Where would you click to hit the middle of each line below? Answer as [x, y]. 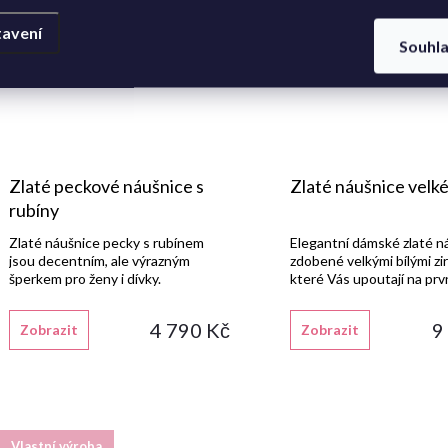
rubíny [34, 210]
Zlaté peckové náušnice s [106, 186]
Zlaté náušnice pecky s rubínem [106, 243]
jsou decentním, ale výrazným [99, 261]
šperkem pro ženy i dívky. [85, 279]
